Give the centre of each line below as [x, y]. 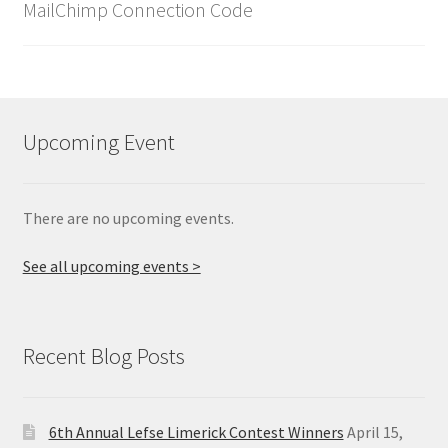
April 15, [374, 431]
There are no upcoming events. [128, 218]
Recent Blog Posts [103, 356]
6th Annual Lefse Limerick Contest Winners [196, 431]
